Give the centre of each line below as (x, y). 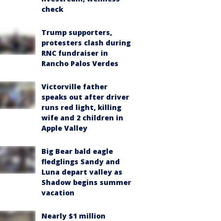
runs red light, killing (81, 107)
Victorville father (74, 87)
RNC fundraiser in (75, 53)
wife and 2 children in (82, 118)
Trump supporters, (77, 32)
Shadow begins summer (86, 182)
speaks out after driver (85, 97)
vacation (58, 193)
